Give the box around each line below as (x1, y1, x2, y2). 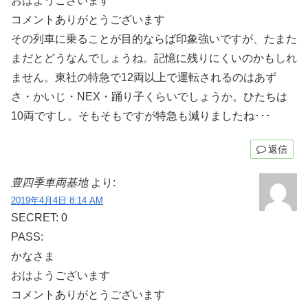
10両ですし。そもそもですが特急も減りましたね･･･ (11, 109, 271, 122)
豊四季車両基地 (11, 177, 88, 189)
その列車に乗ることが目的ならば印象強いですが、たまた (11, 32, 297, 45)
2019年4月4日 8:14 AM (11, 195, 103, 206)
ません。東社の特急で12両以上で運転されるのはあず (11, 71, 276, 83)
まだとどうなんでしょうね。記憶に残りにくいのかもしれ (11, 52, 297, 64)
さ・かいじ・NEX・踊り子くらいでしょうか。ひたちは (11, 90, 287, 102)
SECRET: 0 (11, 212, 67, 224)
